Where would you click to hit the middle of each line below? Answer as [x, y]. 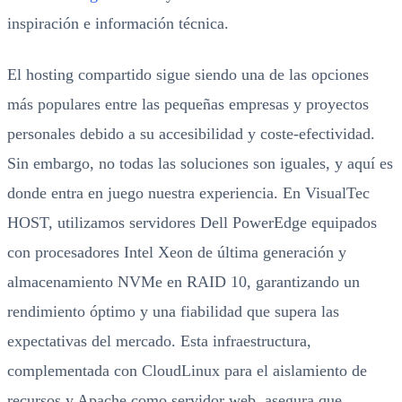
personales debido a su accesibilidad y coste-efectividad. [191, 134]
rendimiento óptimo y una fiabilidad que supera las [173, 311]
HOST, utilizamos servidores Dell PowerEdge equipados [192, 223]
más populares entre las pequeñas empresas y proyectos [188, 104]
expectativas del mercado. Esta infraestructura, [159, 341]
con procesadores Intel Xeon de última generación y [177, 252]
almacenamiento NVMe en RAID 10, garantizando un [184, 282]
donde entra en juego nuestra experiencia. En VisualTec [188, 193]
